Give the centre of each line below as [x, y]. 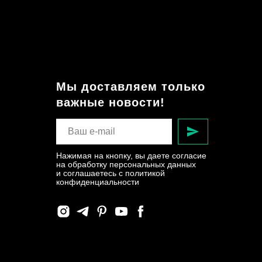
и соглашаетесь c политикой [111, 173]
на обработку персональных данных [126, 165]
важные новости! [111, 103]
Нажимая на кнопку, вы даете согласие [131, 156]
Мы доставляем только [131, 87]
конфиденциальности [98, 182]
